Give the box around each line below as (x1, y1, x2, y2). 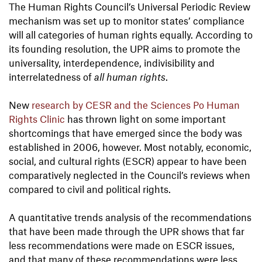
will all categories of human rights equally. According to (9, 29, 253, 41)
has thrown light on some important (65, 113, 226, 125)
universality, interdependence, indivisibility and (9, 57, 215, 69)
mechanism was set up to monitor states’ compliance (9, 15, 244, 27)
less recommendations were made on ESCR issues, (9, 239, 235, 251)
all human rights (94, 71, 166, 83)
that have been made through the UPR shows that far (9, 225, 244, 237)
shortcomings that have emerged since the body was (9, 127, 242, 139)
